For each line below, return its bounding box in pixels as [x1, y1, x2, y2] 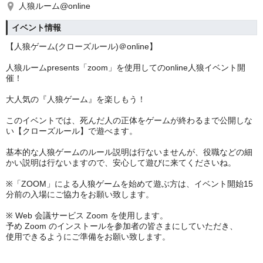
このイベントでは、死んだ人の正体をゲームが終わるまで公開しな [6, 116, 252, 125]
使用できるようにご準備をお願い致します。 [6, 232, 170, 241]
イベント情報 [12, 23, 61, 32]
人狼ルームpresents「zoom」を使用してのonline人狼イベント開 [6, 63, 245, 72]
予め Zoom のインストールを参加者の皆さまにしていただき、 [6, 221, 238, 231]
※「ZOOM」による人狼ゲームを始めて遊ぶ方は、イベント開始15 [6, 179, 253, 188]
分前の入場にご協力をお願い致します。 [6, 190, 154, 199]
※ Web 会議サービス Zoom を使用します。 [6, 211, 168, 220]
